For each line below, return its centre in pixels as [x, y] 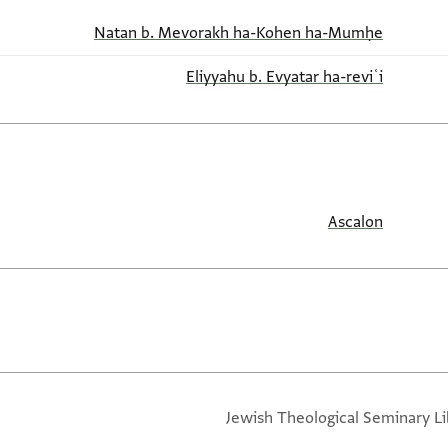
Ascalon [355, 222]
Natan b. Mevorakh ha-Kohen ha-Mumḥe [238, 33]
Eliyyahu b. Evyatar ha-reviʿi [284, 77]
